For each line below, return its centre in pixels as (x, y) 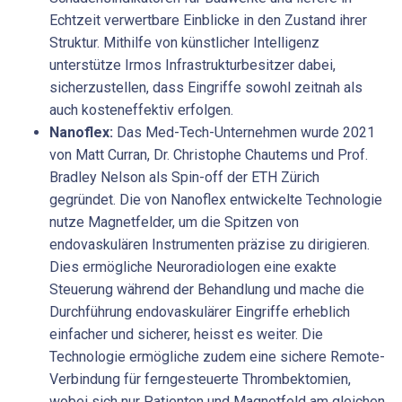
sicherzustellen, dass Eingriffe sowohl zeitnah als (206, 88)
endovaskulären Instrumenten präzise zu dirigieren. (210, 245)
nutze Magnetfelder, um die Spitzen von (174, 223)
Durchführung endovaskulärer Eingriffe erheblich (200, 312)
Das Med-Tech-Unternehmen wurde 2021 (244, 133)
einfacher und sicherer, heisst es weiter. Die (186, 335)
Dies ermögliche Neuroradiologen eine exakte (193, 267)
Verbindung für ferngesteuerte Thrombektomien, (200, 380)
